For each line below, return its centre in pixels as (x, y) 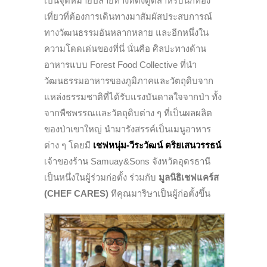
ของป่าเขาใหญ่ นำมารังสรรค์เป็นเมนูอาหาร (128, 129)
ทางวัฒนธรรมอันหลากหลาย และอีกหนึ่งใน (126, 32)
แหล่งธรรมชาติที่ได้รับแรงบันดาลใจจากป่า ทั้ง (133, 97)
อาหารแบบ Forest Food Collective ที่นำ (120, 64)
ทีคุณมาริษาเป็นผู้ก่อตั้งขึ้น (161, 193)
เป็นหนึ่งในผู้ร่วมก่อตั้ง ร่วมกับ (101, 177)
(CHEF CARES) (76, 193)
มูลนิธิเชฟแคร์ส (189, 177)
